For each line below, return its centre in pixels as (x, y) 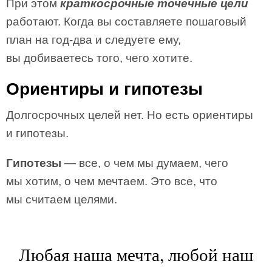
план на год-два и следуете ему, (93, 40)
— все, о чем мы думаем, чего (146, 163)
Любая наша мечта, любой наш (136, 254)
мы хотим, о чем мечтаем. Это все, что (112, 181)
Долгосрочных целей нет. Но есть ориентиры (130, 115)
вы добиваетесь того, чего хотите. (99, 58)
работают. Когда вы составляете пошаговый (126, 22)
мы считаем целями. (62, 199)
